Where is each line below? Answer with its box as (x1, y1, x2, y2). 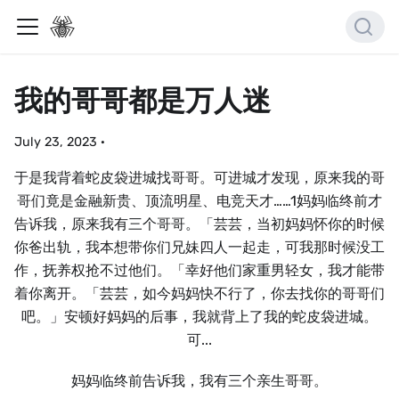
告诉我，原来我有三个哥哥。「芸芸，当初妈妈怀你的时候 (14, 216, 385, 232)
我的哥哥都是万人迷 (14, 80, 271, 118)
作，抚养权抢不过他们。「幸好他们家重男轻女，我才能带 (14, 262, 385, 279)
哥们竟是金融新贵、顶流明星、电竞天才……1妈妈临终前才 (17, 192, 382, 209)
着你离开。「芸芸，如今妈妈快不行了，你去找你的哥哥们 (14, 285, 385, 302)
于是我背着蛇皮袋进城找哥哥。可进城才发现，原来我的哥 (14, 169, 385, 186)
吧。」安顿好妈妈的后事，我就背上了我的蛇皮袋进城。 (21, 308, 378, 325)
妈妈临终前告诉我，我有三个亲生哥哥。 (71, 372, 328, 389)
